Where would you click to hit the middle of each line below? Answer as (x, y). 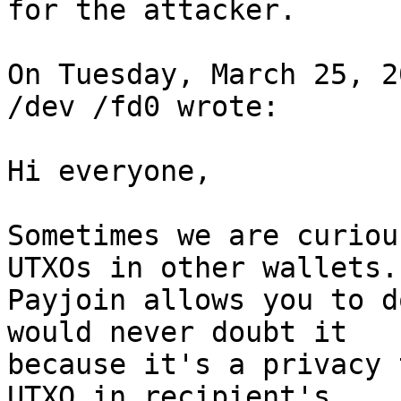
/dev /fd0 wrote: (143, 107)
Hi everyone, (118, 171)
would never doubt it (186, 332)
